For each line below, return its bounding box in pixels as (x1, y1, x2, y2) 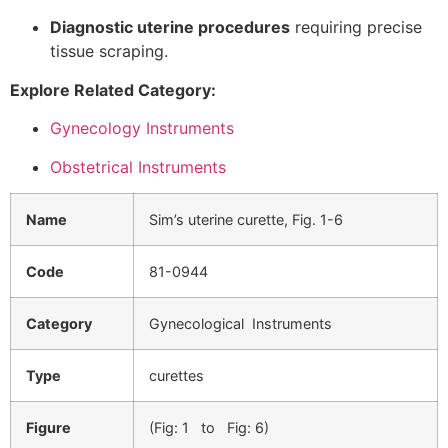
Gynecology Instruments (50, 118, 234, 139)
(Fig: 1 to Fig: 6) (149, 419, 269, 437)
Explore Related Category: (10, 79, 216, 100)
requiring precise (290, 17, 422, 38)
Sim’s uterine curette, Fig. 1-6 (149, 211, 343, 229)
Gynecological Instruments (149, 315, 332, 333)
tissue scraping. (50, 41, 168, 62)
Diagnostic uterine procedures (50, 17, 290, 38)
